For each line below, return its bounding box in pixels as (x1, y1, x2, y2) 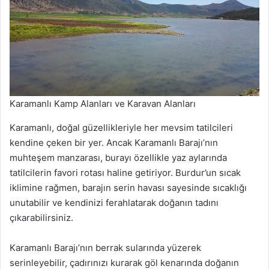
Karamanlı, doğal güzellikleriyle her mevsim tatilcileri (10, 121, 233, 133)
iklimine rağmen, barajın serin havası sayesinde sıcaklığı (10, 181, 247, 193)
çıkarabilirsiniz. (10, 211, 73, 223)
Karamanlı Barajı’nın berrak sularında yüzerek (10, 241, 201, 253)
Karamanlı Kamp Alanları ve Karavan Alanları (10, 97, 196, 109)
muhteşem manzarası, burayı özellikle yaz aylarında (10, 151, 227, 163)
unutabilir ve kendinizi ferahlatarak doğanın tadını (10, 196, 219, 208)
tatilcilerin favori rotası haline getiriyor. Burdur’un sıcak (10, 166, 241, 178)
